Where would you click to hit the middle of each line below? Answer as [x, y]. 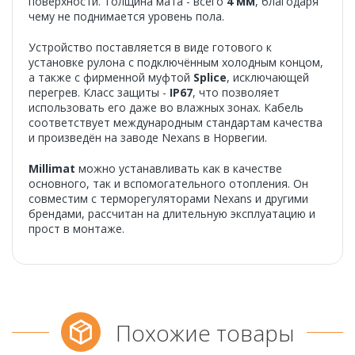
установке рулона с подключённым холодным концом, [176, 62]
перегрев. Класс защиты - [99, 92]
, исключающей [268, 77]
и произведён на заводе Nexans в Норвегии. [148, 137]
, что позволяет [236, 92]
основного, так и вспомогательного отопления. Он [168, 183]
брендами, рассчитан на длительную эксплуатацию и [172, 214]
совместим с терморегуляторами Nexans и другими [168, 198]
